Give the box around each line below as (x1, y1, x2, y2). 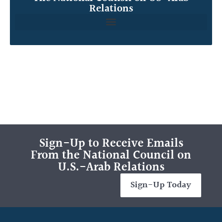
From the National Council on (31, 146, 191, 166)
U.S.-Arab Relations (57, 158, 165, 177)
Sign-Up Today (130, 178, 191, 193)
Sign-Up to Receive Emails (39, 134, 183, 154)
